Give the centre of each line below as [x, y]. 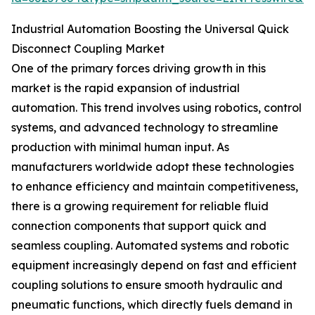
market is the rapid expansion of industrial [126, 88]
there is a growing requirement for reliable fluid [140, 206]
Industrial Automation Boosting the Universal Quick [150, 29]
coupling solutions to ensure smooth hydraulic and [147, 285]
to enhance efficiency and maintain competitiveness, [155, 187]
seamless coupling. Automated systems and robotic [150, 246]
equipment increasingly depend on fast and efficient [154, 265]
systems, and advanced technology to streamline [145, 128]
